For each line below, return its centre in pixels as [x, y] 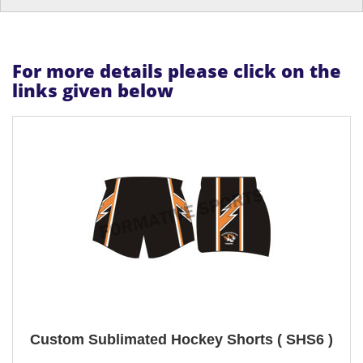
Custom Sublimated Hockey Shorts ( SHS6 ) [181, 339]
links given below [93, 90]
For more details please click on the [177, 70]
